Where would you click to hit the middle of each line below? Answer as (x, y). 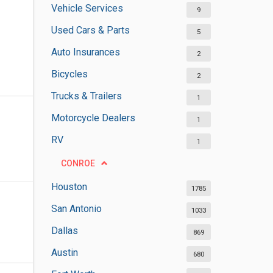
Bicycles (69, 74)
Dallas (64, 231)
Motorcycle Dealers (93, 118)
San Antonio (76, 209)
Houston (69, 187)
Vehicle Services (87, 8)
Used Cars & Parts (90, 30)
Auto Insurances (85, 52)
